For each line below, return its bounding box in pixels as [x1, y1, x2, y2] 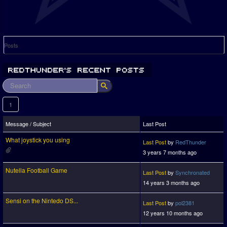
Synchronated [175, 168, 210, 176]
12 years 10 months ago [143, 209, 203, 217]
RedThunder [175, 138, 206, 146]
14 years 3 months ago [143, 178, 200, 186]
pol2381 [175, 199, 195, 207]
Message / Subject [6, 120, 51, 128]
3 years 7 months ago [143, 148, 197, 156]
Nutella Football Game [6, 166, 67, 174]
